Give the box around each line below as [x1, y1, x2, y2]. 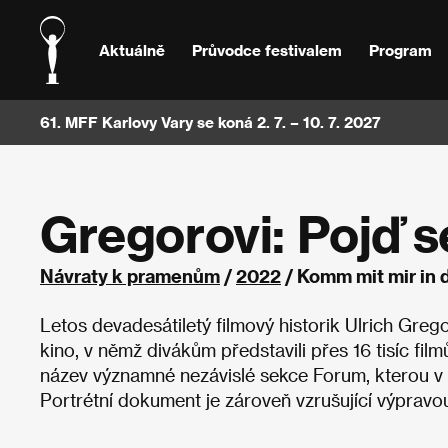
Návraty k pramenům [40, 265, 220, 286]
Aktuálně [99, 40, 166, 59]
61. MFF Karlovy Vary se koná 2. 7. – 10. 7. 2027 [40, 113, 381, 131]
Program [368, 40, 432, 59]
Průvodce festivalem [191, 40, 342, 59]
